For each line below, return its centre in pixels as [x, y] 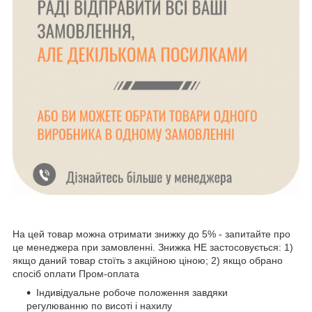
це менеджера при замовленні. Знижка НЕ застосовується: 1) [153, 248]
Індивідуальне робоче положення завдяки [132, 293]
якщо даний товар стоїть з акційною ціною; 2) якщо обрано [148, 261]
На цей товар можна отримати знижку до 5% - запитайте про [151, 234]
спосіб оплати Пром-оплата [76, 274]
